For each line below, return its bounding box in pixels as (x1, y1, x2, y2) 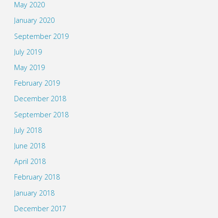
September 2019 (14, 31, 69, 41)
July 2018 (14, 125, 42, 135)
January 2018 (14, 188, 54, 198)
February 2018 (14, 172, 60, 182)
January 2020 (14, 16, 54, 25)
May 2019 (14, 63, 45, 72)
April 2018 (14, 157, 46, 166)
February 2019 (14, 78, 60, 88)
